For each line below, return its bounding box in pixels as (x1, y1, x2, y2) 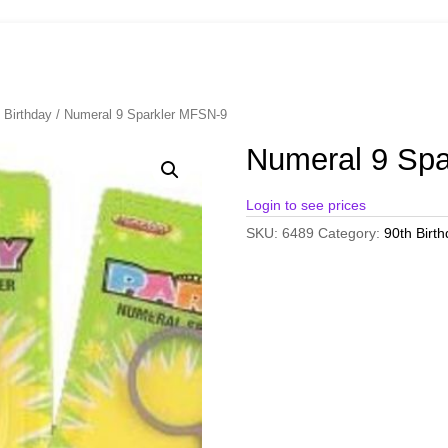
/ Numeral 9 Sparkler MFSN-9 (52, 107, 228, 123)
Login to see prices (245, 197, 366, 214)
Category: (317, 225, 384, 242)
